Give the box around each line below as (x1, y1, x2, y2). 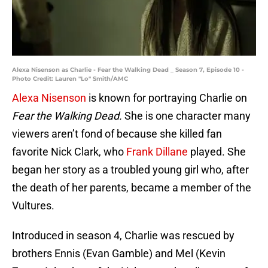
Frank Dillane (124, 145, 188, 159)
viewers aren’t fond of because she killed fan (12, 127, 222, 141)
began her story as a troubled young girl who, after (12, 163, 249, 176)
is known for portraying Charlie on (86, 92, 247, 105)
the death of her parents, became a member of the (12, 181, 251, 194)
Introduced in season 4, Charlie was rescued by (12, 229, 234, 242)
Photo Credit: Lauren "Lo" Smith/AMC (12, 75, 128, 83)
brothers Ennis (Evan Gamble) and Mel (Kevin (12, 247, 226, 260)
